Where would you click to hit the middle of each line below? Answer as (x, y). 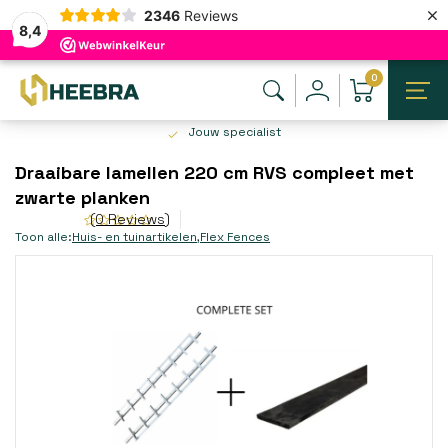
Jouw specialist (235, 131)
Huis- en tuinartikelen (134, 236)
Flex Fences (235, 236)
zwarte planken (82, 197)
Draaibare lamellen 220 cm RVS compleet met (214, 172)
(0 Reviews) (130, 219)
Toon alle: (43, 236)
